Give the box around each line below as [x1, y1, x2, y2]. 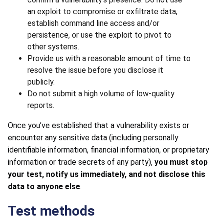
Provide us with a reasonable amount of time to [27, 53, 191, 63]
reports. [27, 100, 54, 110]
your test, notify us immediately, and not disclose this [8, 169, 205, 179]
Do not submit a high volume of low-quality [27, 88, 175, 98]
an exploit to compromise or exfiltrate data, [27, 6, 177, 16]
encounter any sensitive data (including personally [8, 132, 178, 142]
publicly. [27, 77, 55, 87]
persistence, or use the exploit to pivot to [27, 30, 172, 40]
